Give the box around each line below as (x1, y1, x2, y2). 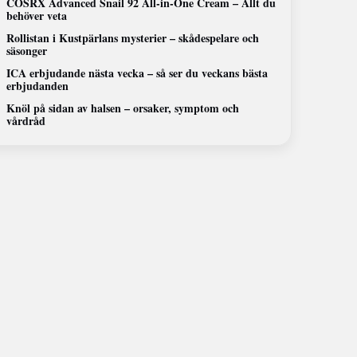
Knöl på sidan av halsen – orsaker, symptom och (6, 100, 240, 116)
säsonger (6, 42, 48, 59)
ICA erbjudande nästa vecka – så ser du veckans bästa (6, 65, 269, 81)
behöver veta (6, 7, 68, 24)
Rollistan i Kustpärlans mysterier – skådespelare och (6, 29, 260, 46)
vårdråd (6, 112, 46, 129)
